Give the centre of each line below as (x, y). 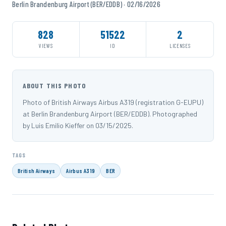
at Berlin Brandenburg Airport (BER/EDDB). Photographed (110, 114)
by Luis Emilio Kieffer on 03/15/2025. (78, 125)
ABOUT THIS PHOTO (54, 86)
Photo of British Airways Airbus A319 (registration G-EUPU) (113, 102)
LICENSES (180, 46)
